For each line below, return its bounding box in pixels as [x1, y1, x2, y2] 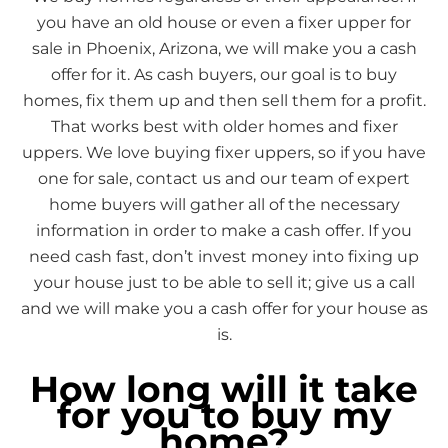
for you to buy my [56, 393, 392, 437]
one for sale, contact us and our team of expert [38, 169, 410, 188]
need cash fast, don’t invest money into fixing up [29, 247, 419, 266]
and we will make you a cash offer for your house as [20, 299, 428, 318]
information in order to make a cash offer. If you [36, 221, 412, 240]
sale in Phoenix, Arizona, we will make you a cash [31, 39, 417, 58]
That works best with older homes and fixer [50, 117, 398, 136]
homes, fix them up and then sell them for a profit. [22, 91, 426, 110]
